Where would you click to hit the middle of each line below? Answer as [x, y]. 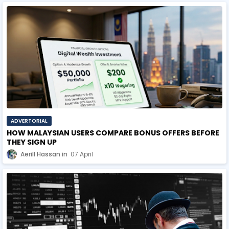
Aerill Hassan [40, 154]
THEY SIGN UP [32, 142]
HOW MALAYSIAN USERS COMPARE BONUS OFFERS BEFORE [113, 133]
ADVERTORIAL [29, 121]
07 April [82, 154]
